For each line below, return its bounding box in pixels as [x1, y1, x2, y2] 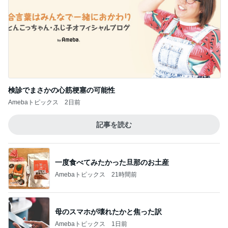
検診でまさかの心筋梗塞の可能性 [8, 86, 115, 94]
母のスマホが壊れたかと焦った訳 [55, 207, 162, 216]
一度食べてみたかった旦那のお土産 [55, 158, 169, 166]
